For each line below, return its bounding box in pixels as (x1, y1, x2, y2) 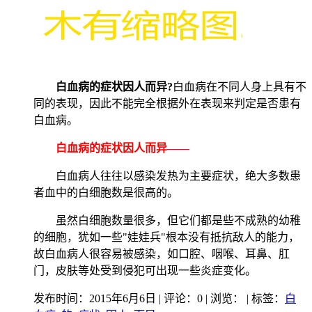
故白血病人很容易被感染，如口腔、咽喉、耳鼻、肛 (33, 248, 290, 260)
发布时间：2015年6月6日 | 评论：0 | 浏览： (33, 292, 244, 305)
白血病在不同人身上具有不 (173, 81, 306, 93)
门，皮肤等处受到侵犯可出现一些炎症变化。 (33, 265, 256, 277)
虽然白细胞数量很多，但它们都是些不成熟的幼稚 (33, 214, 301, 227)
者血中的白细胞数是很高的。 (33, 187, 178, 199)
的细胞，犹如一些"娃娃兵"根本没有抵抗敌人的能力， (33, 231, 299, 244)
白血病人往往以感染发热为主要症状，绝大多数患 (33, 170, 301, 182)
